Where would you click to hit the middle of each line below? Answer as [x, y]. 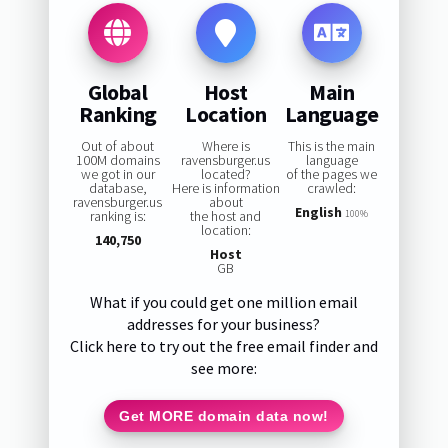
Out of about [118, 146]
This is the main [332, 146]
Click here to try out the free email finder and [223, 346]
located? [225, 174]
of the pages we [332, 174]
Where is [225, 146]
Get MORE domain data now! [224, 415]
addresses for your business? [224, 324]
